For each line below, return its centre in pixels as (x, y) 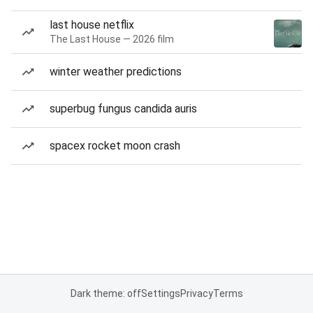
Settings (160, 293)
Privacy (196, 293)
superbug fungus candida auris (123, 109)
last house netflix (92, 25)
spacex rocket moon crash (115, 146)
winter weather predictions (116, 72)
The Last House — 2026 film (112, 39)
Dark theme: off (105, 293)
